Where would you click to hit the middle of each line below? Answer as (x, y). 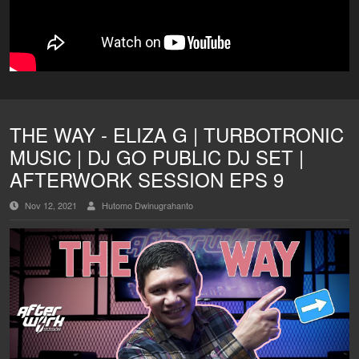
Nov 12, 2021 (51, 205)
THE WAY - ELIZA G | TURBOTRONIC (177, 134)
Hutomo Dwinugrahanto (146, 205)
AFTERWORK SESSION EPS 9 (147, 179)
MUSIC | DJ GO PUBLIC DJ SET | (157, 156)
